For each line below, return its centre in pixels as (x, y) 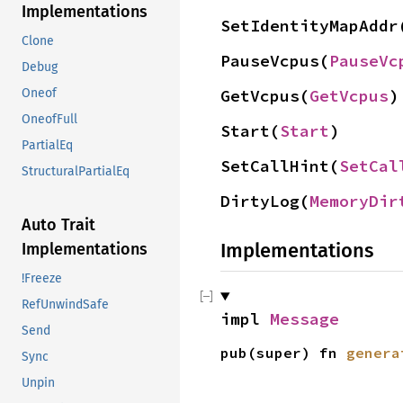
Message (304, 319)
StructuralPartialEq (76, 172)
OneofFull (49, 120)
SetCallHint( (280, 166)
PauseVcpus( (275, 61)
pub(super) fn (283, 353)
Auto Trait (58, 225)
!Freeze (42, 279)
